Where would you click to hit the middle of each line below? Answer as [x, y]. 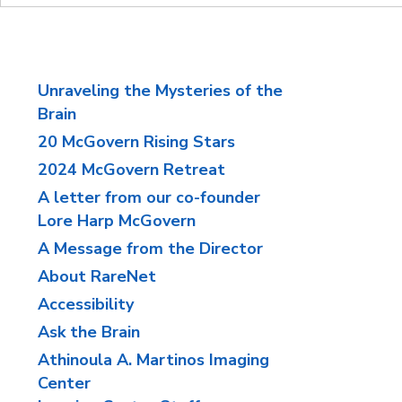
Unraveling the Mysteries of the [161, 91]
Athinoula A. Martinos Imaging [154, 360]
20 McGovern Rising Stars [137, 142]
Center [65, 383]
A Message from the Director [151, 249]
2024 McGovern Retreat [132, 170]
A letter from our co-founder [149, 197]
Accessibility [86, 304]
